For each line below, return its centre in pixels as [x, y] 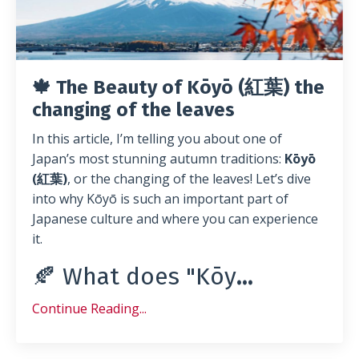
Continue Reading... [89, 308]
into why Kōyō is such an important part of [160, 198]
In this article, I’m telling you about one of [157, 138]
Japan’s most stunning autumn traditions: [158, 158]
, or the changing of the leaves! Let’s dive [189, 178]
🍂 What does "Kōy [134, 276]
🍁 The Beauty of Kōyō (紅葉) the [178, 87]
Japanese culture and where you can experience [175, 218]
